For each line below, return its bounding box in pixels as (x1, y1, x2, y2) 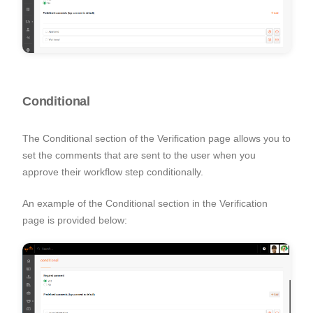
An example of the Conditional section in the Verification (22, 197, 268, 209)
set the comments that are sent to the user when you (22, 149, 256, 161)
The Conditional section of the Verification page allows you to (22, 132, 291, 144)
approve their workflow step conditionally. (22, 166, 206, 177)
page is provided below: (22, 214, 127, 226)
